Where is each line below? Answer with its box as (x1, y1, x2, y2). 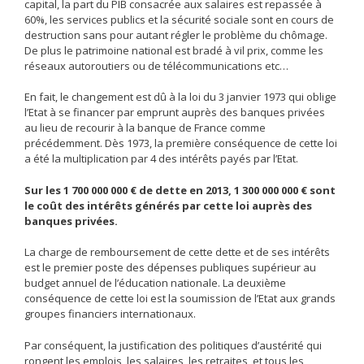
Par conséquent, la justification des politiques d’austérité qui (24, 337, 322, 353)
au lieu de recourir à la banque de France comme (24, 120, 266, 136)
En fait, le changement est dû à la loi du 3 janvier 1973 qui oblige (24, 89, 336, 105)
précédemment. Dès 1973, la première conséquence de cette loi (24, 136, 337, 151)
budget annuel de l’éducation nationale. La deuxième (24, 275, 286, 291)
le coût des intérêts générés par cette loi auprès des (24, 197, 312, 213)
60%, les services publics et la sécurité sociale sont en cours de (24, 11, 334, 27)
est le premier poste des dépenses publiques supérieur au (24, 260, 316, 275)
